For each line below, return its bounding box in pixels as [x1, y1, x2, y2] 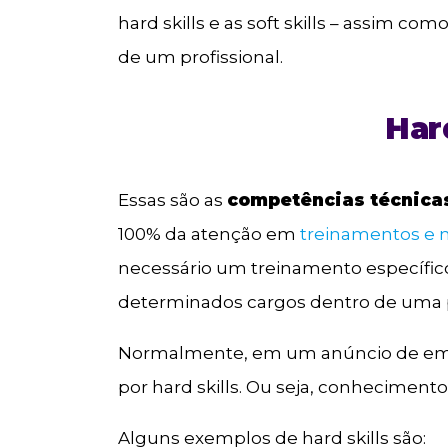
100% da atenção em [118, 224, 301, 245]
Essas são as [118, 190, 228, 211]
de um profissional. [118, 46, 284, 67]
